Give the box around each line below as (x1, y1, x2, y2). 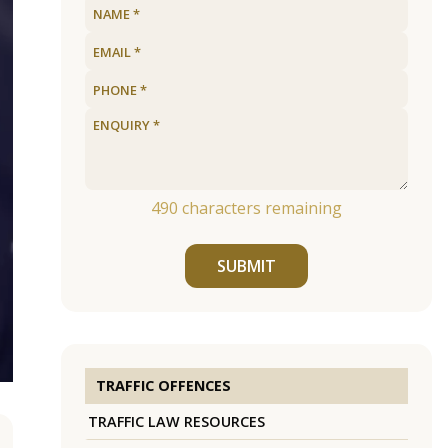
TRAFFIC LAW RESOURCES (87, 412, 265, 432)
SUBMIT (216, 255, 276, 278)
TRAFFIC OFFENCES (95, 376, 231, 396)
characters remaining (177, 197, 342, 219)
